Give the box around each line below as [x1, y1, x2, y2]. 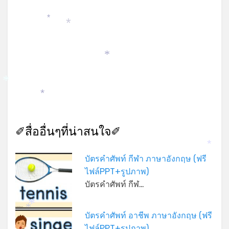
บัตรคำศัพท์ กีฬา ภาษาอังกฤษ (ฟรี [84, 154, 207, 164]
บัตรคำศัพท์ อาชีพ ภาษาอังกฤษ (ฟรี [84, 211, 212, 221]
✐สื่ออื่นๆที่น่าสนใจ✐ [15, 123, 121, 140]
